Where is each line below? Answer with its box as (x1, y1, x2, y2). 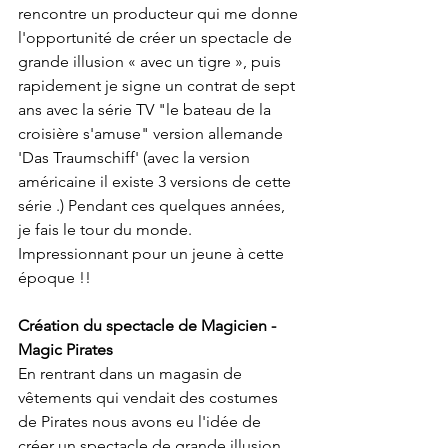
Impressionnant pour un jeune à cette (18, 244, 288, 264)
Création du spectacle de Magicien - (18, 316, 280, 336)
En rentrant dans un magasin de (18, 364, 246, 384)
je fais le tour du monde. (18, 220, 196, 240)
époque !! (18, 268, 91, 288)
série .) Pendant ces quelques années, (18, 196, 289, 216)
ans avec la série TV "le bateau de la (18, 100, 275, 120)
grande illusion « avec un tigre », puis (18, 52, 285, 72)
